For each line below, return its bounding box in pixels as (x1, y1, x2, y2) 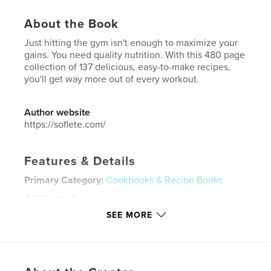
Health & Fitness (121, 192, 191, 204)
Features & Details (24, 154, 136, 169)
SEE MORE (106, 210, 152, 220)
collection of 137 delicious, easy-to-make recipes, (24, 61, 231, 73)
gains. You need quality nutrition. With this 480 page (24, 49, 246, 61)
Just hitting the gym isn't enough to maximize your (24, 37, 238, 49)
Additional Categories (24, 192, 119, 204)
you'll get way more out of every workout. (24, 73, 200, 85)
